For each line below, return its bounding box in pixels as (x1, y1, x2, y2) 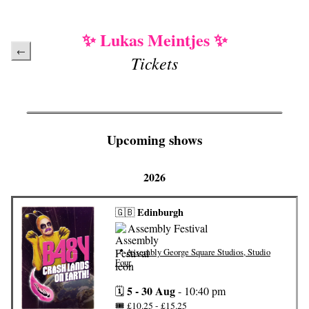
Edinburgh (137, 205, 183, 220)
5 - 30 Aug (127, 282, 175, 299)
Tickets (131, 52, 178, 74)
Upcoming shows (107, 130, 202, 150)
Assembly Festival (128, 221, 208, 236)
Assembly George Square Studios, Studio (126, 245, 270, 258)
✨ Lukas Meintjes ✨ (81, 28, 228, 52)
